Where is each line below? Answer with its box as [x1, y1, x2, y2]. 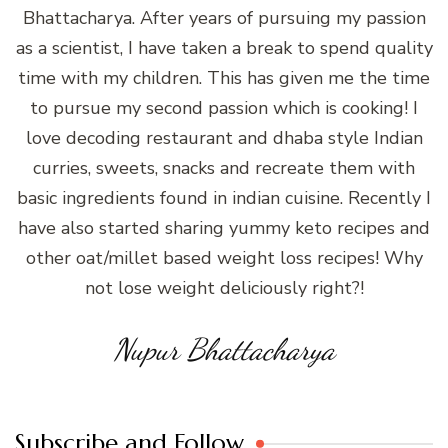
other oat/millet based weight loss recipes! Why [25, 246, 423, 271]
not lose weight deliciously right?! [84, 276, 364, 301]
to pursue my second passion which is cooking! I [30, 96, 418, 121]
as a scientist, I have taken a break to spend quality [15, 36, 433, 61]
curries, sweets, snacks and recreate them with [33, 156, 415, 181]
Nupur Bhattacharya [113, 331, 335, 368]
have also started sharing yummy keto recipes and [18, 216, 430, 241]
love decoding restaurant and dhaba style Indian [25, 126, 423, 151]
